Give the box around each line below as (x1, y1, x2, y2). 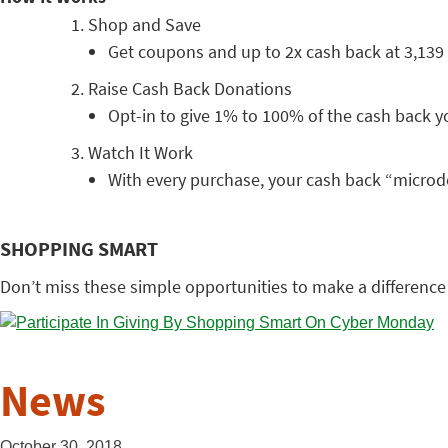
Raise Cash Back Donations (88, 77, 292, 100)
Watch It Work (88, 141, 193, 164)
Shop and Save (88, 13, 201, 36)
